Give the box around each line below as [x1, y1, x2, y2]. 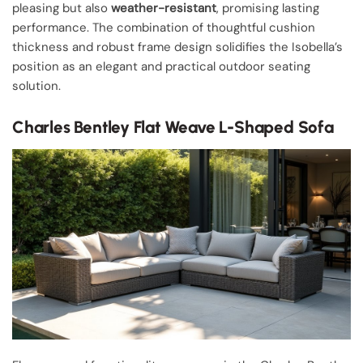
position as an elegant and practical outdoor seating [12, 58, 310, 75]
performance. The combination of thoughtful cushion [12, 19, 315, 36]
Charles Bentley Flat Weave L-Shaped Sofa [12, 117, 334, 138]
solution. [12, 77, 61, 94]
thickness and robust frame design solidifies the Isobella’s [12, 38, 343, 55]
